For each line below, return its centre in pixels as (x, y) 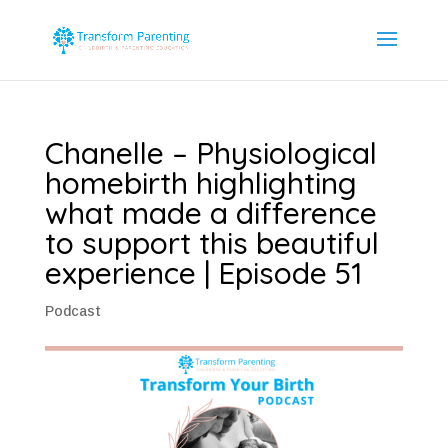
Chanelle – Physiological (210, 153)
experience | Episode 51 (203, 273)
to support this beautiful (211, 243)
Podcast (72, 311)
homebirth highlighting (200, 183)
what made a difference (210, 213)
